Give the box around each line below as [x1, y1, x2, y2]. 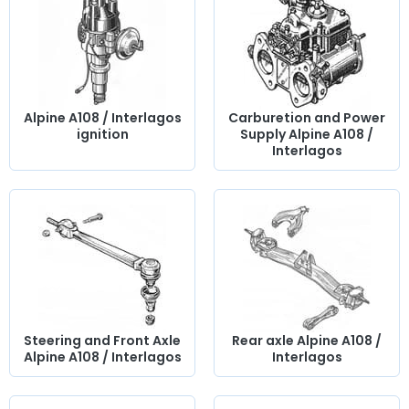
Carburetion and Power [228, 109, 385, 128]
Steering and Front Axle [24, 331, 181, 351]
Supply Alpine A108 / [240, 125, 373, 144]
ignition [76, 125, 129, 144]
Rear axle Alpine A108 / [232, 331, 382, 351]
